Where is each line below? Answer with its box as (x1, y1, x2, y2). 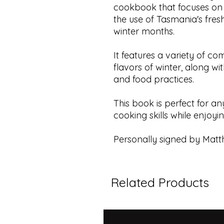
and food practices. (113, 73, 194, 85)
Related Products (111, 174, 209, 190)
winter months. (113, 25, 174, 37)
